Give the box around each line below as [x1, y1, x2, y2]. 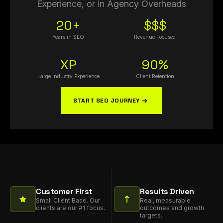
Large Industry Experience [37, 73, 100, 80]
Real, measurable [140, 197, 191, 205]
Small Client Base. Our [36, 197, 100, 205]
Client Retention [135, 73, 174, 80]
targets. [140, 212, 162, 220]
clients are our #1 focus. [36, 204, 105, 212]
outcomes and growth [140, 204, 204, 212]
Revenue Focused [134, 34, 176, 40]
